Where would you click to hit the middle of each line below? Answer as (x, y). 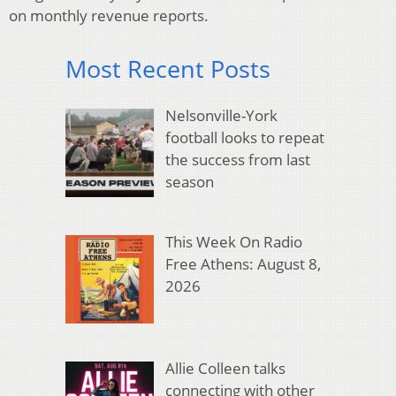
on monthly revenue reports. (109, 16)
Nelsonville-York (221, 115)
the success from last (237, 159)
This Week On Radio (233, 242)
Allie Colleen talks (225, 369)
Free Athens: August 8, (243, 264)
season (189, 181)
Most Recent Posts (168, 69)
